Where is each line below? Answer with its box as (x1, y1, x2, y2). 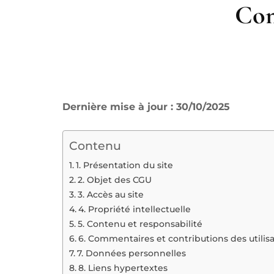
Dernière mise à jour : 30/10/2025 (62, 100, 230, 113)
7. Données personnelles (76, 247, 186, 259)
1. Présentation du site (75, 159, 173, 171)
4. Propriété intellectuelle (78, 203, 191, 215)
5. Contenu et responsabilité (77, 218, 202, 229)
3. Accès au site (77, 188, 144, 200)
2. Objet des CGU (77, 174, 152, 185)
